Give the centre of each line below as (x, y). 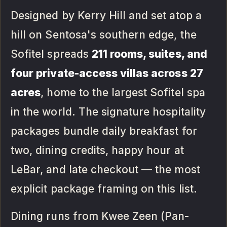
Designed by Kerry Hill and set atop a (106, 15)
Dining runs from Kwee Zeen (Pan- (100, 216)
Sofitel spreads (51, 54)
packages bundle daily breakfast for (104, 131)
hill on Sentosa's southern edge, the (104, 34)
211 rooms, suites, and (149, 54)
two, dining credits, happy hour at (97, 150)
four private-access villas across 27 (107, 73)
